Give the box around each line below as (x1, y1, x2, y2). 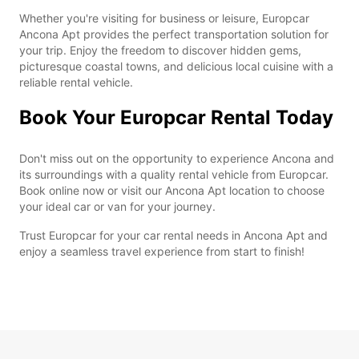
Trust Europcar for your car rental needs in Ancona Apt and (19, 228, 328, 242)
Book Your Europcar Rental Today (19, 105, 333, 129)
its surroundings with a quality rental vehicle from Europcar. (19, 167, 329, 181)
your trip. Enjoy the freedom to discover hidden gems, (19, 42, 301, 57)
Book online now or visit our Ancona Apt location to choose (19, 183, 325, 197)
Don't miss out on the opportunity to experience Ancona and (19, 151, 334, 165)
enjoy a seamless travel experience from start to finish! (19, 244, 305, 258)
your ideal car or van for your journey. (19, 199, 216, 213)
